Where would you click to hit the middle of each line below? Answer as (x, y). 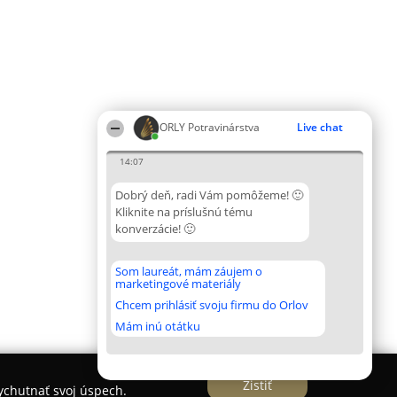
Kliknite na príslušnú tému (184, 212)
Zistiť (257, 385)
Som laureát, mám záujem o (189, 271)
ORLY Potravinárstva (210, 127)
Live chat (320, 127)
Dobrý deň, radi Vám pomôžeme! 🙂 (209, 195)
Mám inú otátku (158, 326)
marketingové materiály (178, 284)
